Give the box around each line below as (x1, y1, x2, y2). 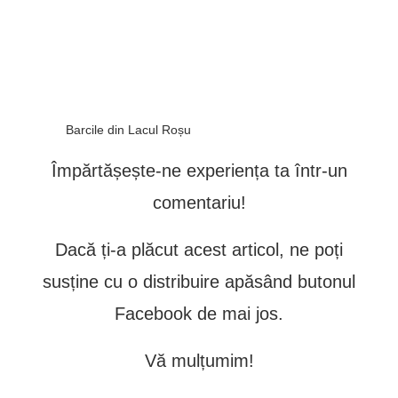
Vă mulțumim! (144, 350, 254, 370)
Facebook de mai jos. (115, 303, 283, 323)
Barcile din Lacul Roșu (66, 122, 191, 137)
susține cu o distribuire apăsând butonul (43, 271, 355, 291)
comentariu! (152, 192, 246, 212)
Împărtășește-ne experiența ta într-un (51, 160, 347, 180)
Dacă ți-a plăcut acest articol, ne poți (55, 239, 343, 259)
